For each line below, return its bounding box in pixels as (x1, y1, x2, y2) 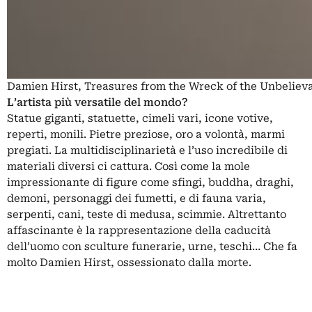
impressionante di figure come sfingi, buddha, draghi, (7, 175, 294, 189)
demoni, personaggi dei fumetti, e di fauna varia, (7, 192, 266, 205)
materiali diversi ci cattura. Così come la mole (7, 159, 250, 173)
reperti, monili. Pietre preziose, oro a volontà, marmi (7, 127, 285, 141)
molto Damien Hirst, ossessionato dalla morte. (7, 256, 251, 269)
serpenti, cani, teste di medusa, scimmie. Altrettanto (7, 208, 286, 221)
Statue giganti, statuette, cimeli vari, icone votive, (7, 111, 273, 125)
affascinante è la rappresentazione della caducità (7, 224, 271, 237)
